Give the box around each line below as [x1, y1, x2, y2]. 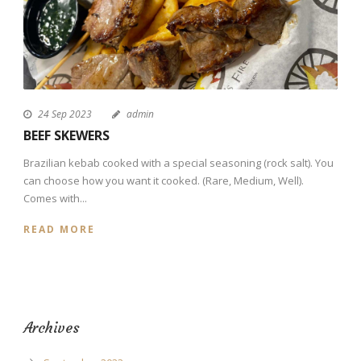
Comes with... [23, 190, 87, 205]
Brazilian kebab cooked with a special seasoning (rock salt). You [23, 155, 334, 170]
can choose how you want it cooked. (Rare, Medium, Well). [23, 172, 304, 188]
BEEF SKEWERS [23, 126, 110, 144]
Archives [23, 317, 80, 337]
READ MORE [23, 222, 95, 236]
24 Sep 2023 [38, 106, 92, 121]
